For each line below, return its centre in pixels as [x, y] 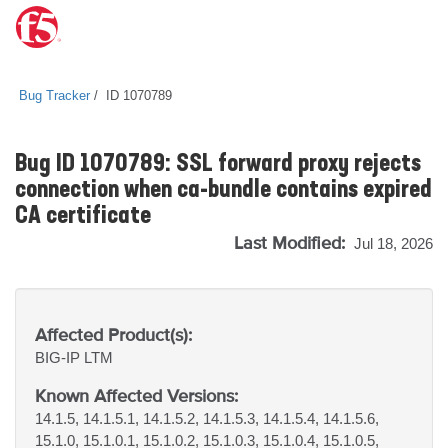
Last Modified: [292, 242]
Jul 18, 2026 [393, 243]
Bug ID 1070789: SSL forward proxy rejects [218, 165]
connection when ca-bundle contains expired [223, 191]
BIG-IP [59, 357]
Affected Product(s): [113, 334]
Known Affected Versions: [136, 395]
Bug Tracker [54, 95]
